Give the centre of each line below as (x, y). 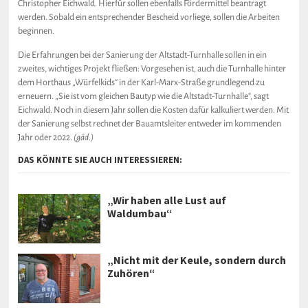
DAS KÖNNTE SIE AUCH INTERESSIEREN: (100, 160)
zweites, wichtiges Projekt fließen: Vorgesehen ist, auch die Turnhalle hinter (152, 69)
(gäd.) (84, 137)
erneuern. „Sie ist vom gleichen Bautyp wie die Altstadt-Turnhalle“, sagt (144, 96)
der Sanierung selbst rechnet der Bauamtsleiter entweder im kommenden (150, 124)
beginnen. (36, 31)
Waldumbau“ (140, 213)
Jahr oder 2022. (46, 137)
